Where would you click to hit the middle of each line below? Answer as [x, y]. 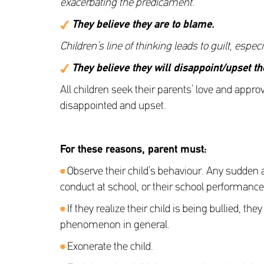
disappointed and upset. [113, 106]
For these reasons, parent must [132, 150]
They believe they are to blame [142, 25]
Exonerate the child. [109, 247]
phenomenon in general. [115, 225]
